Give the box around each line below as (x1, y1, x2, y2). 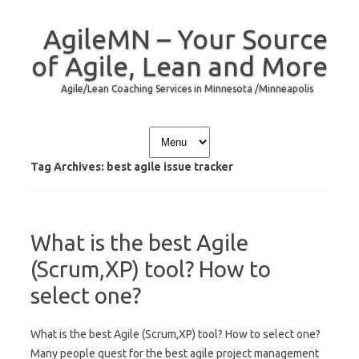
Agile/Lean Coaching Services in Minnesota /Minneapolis (60, 83, 313, 94)
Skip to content (179, 123, 255, 135)
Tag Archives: (30, 160, 107, 173)
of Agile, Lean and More (31, 50, 328, 81)
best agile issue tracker (107, 160, 233, 173)
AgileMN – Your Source (43, 23, 328, 54)
